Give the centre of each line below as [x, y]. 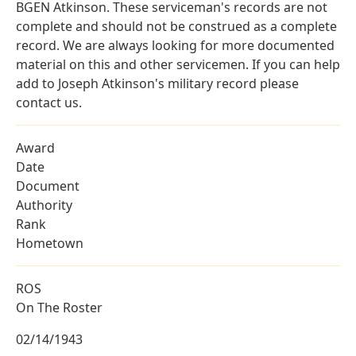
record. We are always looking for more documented [175, 46]
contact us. [49, 103]
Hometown [50, 244]
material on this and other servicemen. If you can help [178, 65]
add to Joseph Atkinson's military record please [157, 84]
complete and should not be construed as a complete [176, 27]
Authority [44, 205]
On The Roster [59, 308]
